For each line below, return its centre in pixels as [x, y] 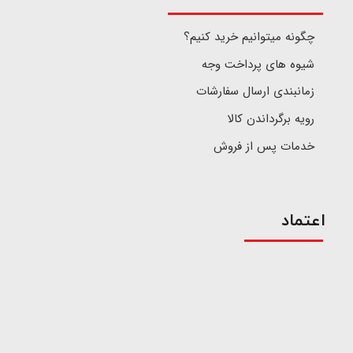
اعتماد [303, 221]
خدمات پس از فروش [264, 146]
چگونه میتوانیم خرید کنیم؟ [249, 37]
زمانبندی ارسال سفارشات [255, 92]
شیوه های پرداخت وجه [258, 64]
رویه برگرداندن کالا [270, 119]
